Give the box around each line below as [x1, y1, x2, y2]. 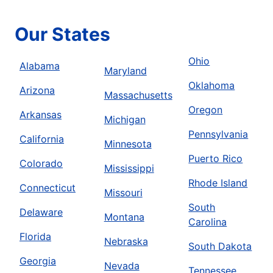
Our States [15, 23, 110, 46]
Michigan [104, 113, 146, 126]
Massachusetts [104, 89, 172, 102]
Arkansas [19, 108, 62, 121]
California [19, 133, 64, 146]
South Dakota [188, 240, 252, 253]
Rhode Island [188, 177, 248, 190]
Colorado [19, 157, 63, 170]
